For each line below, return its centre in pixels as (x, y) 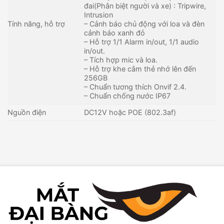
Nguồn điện (27, 112)
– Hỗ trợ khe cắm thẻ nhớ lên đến (140, 68)
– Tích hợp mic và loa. (121, 59)
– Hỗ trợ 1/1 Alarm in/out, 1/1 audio (142, 41)
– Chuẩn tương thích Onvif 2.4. (135, 86)
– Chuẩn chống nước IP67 (127, 95)
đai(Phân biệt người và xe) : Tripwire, (145, 5)
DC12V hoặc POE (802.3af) (130, 112)
